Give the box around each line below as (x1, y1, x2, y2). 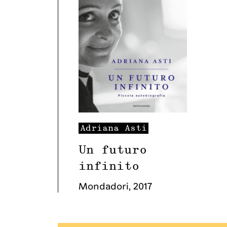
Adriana (80, 124, 119, 132)
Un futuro (79, 144, 147, 156)
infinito (79, 161, 139, 172)
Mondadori (79, 180, 129, 192)
